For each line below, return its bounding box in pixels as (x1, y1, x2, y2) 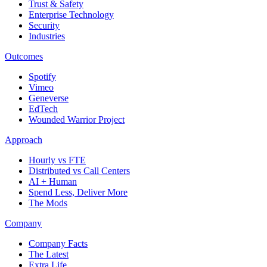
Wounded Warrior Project (29, 114, 125, 125)
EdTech (29, 104, 58, 114)
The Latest (29, 249, 69, 260)
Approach (5, 135, 42, 145)
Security (29, 20, 60, 31)
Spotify (29, 72, 56, 82)
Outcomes (5, 51, 43, 62)
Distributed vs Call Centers (29, 166, 130, 176)
